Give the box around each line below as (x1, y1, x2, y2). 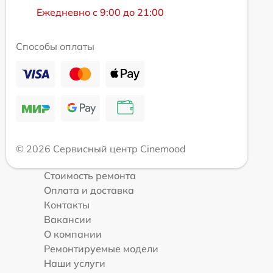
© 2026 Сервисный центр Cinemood (16, 143, 186, 155)
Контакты (44, 199, 90, 211)
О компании (44, 228, 102, 240)
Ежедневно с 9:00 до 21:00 (37, 6, 164, 18)
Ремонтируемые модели (44, 243, 158, 255)
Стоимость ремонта (44, 169, 136, 182)
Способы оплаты (16, 40, 94, 52)
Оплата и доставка (44, 184, 134, 196)
